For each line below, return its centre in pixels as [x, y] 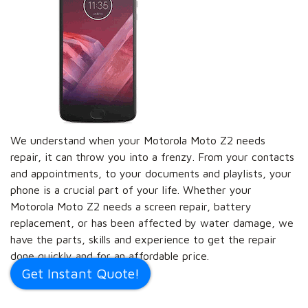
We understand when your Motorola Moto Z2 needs [138, 140]
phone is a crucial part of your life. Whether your [131, 189]
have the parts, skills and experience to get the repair [143, 239]
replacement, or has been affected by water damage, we [152, 222]
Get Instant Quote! [80, 273]
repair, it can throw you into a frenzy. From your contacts [152, 156]
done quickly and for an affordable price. [110, 255]
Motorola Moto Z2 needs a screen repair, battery [131, 206]
